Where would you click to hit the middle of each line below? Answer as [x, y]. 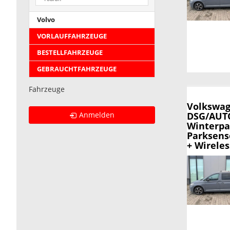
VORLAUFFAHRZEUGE [72, 36]
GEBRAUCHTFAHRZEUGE [77, 69]
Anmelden [97, 115]
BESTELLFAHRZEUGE [70, 53]
